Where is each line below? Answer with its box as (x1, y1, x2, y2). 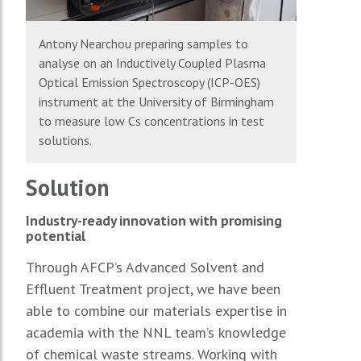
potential (26, 226, 85, 245)
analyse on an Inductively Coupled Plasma (39, 54, 266, 71)
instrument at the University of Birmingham (39, 93, 274, 110)
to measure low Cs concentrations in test (39, 112, 264, 129)
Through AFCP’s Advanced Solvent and (26, 257, 264, 276)
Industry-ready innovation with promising (26, 210, 282, 230)
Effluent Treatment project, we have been (26, 279, 280, 298)
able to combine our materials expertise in (26, 301, 287, 320)
